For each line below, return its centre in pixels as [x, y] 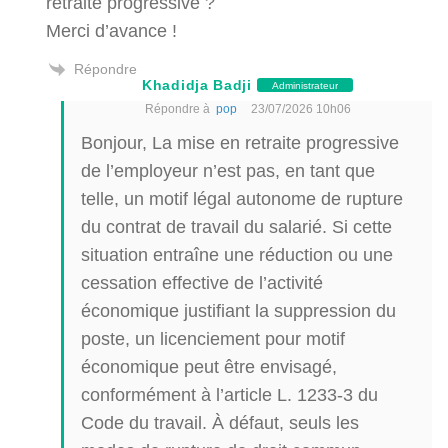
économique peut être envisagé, [209, 367]
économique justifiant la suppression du [238, 311]
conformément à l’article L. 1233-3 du [229, 395]
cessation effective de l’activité [202, 283]
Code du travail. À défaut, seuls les [220, 423]
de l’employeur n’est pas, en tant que [228, 171]
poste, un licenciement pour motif [213, 339]
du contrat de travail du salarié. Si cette [236, 227]
